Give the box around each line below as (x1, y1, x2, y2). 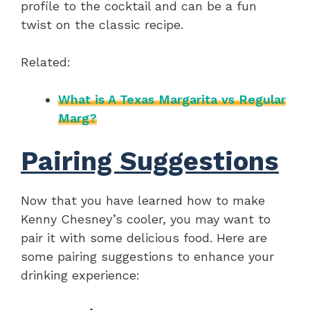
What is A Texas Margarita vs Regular (58, 92, 286, 107)
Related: (21, 55, 71, 70)
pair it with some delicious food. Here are (21, 230, 267, 246)
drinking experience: (21, 268, 140, 283)
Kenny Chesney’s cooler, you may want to (21, 212, 271, 227)
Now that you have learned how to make (21, 193, 265, 208)
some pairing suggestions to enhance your (21, 249, 274, 264)
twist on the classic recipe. (21, 17, 183, 33)
